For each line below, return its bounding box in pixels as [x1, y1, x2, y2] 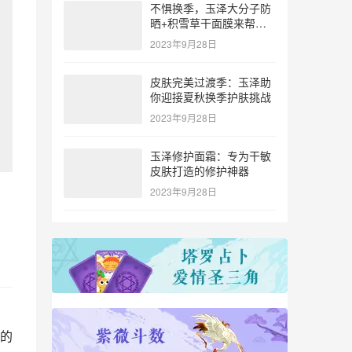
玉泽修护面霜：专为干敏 [150, 148, 271, 163]
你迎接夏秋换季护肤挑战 [150, 89, 271, 104]
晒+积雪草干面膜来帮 [150, 15, 255, 31]
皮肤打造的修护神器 [150, 163, 249, 178]
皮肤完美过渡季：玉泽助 [150, 74, 271, 90]
